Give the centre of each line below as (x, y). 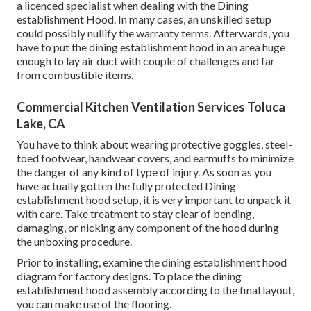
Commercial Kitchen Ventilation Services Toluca (151, 107)
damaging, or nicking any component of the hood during (148, 227)
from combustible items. (75, 74)
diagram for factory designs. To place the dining (129, 276)
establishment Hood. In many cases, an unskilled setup (144, 19)
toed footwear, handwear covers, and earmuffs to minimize (155, 158)
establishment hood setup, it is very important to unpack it (154, 199)
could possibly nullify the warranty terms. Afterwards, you (153, 33)
